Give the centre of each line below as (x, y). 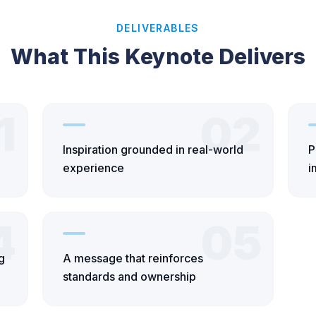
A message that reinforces (133, 258)
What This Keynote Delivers (158, 56)
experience (93, 168)
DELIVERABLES (158, 28)
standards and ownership (129, 276)
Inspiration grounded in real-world (153, 149)
